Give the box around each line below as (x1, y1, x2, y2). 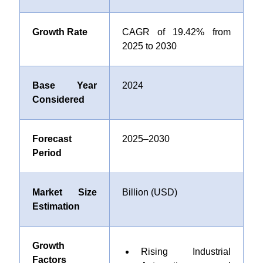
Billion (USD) (122, 187, 177, 197)
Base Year (32, 80, 97, 90)
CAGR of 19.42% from (122, 27, 231, 37)
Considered (32, 95, 85, 104)
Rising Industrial (140, 247, 231, 257)
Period (32, 148, 62, 158)
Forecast (32, 134, 72, 144)
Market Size (32, 187, 97, 197)
